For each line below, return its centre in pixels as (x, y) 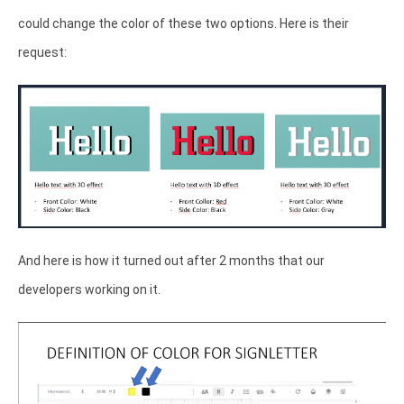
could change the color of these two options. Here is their (184, 24)
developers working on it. (91, 290)
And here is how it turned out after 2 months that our (171, 261)
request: (42, 53)
